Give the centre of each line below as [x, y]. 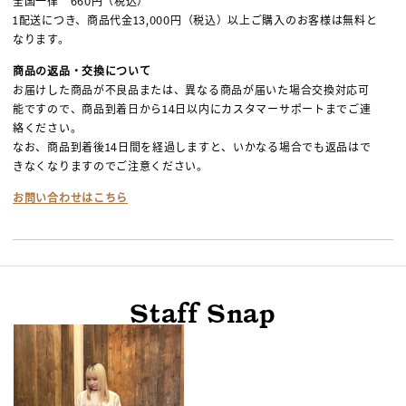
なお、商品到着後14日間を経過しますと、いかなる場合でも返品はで [192, 148]
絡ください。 [48, 129]
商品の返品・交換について [82, 72]
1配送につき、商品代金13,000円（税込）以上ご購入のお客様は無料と [195, 21]
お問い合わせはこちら [70, 198]
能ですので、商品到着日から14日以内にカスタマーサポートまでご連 [192, 110]
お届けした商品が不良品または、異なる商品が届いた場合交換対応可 [191, 91]
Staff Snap [203, 314]
